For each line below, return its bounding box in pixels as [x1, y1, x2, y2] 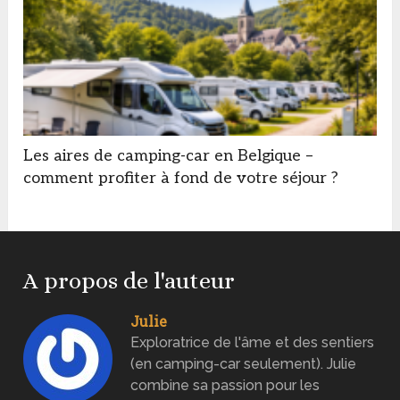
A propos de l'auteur [23, 266, 236, 294]
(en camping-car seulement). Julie [130, 354, 357, 372]
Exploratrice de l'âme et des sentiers [130, 333, 375, 351]
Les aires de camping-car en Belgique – [23, 146, 314, 165]
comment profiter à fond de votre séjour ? [23, 168, 339, 187]
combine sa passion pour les [130, 376, 321, 394]
